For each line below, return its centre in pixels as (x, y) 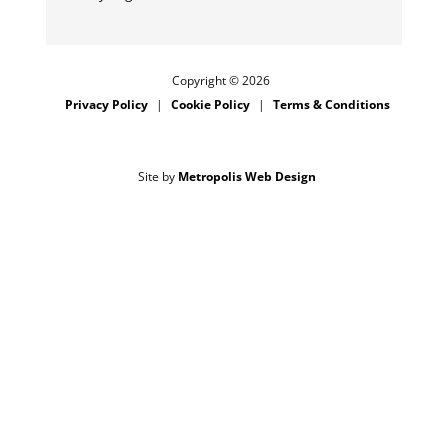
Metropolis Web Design (247, 176)
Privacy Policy (106, 104)
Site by (158, 176)
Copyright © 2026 (227, 80)
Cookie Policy (210, 104)
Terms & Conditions (331, 104)
